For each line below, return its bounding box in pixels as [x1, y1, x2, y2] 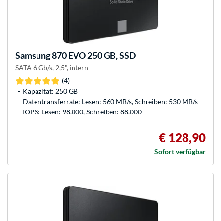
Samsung [15, 50, 50, 61]
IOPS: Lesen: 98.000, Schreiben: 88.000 [23, 108, 142, 116]
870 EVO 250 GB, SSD [50, 50, 136, 61]
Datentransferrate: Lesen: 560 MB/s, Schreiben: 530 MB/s [23, 97, 198, 106]
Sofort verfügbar [154, 147, 206, 156]
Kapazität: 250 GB [23, 87, 78, 95]
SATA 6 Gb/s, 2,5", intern [15, 63, 88, 72]
